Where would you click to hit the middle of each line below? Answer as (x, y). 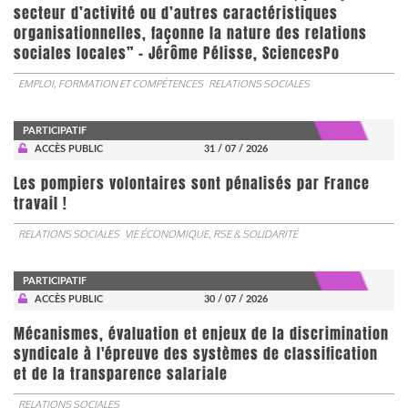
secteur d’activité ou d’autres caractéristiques (176, 13)
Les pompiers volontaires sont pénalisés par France (192, 183)
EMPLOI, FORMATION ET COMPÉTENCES (111, 83)
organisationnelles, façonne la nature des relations (190, 33)
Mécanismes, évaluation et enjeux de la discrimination (201, 333)
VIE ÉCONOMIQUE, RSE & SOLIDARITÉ (211, 234)
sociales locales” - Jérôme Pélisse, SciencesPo (177, 53)
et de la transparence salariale (121, 373)
